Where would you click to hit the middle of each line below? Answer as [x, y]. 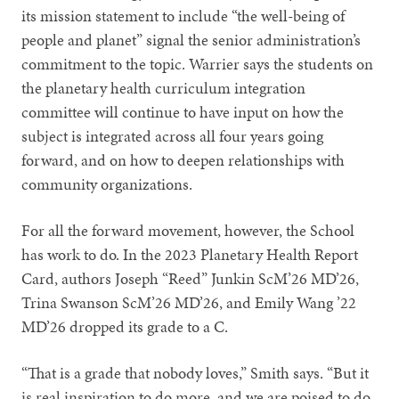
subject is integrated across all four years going [173, 135]
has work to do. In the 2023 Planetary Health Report [190, 254]
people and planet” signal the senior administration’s [191, 39]
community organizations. [107, 183]
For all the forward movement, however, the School [188, 230]
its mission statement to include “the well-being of [183, 15]
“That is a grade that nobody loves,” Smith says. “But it [195, 372]
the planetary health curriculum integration [164, 87]
